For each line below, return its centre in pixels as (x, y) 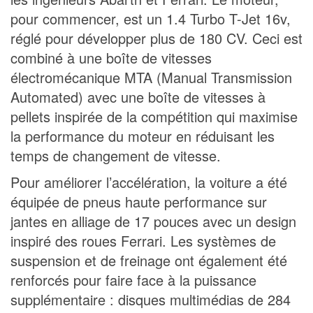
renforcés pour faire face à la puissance (133, 279)
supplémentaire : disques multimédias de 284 (151, 299)
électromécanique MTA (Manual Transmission (151, 77)
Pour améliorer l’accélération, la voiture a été (149, 182)
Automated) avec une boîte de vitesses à (138, 96)
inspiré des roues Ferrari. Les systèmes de (143, 240)
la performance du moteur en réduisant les (143, 136)
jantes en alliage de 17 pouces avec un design (153, 221)
